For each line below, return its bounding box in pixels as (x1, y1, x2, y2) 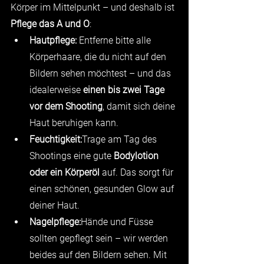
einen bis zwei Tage (83, 84, 167, 95)
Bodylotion (114, 150, 161, 161)
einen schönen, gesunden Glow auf (29, 183, 176, 194)
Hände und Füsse (81, 216, 156, 227)
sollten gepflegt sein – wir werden (29, 232, 170, 244)
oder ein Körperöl (29, 166, 100, 178)
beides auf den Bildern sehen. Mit (29, 249, 169, 260)
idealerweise (29, 84, 83, 95)
